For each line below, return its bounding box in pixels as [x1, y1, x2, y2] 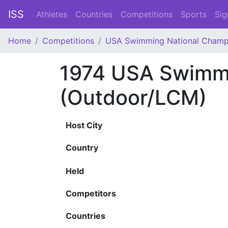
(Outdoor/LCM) [60, 85, 207, 110]
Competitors [66, 188, 116, 198]
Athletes [36, 9, 67, 19]
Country [66, 142, 98, 153]
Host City [66, 120, 102, 130]
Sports [181, 9, 207, 19]
